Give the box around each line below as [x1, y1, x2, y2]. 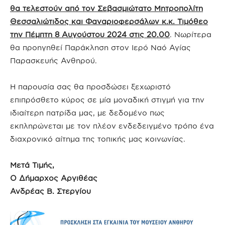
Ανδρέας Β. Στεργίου [10, 186, 91, 195]
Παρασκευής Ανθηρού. [10, 56, 97, 65]
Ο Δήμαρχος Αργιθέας [10, 173, 97, 182]
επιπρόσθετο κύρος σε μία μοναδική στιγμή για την [10, 95, 204, 104]
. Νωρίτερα [170, 30, 211, 39]
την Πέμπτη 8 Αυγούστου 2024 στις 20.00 [10, 30, 170, 39]
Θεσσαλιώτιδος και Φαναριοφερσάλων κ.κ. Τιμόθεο [10, 17, 208, 26]
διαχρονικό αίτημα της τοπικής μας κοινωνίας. [10, 134, 185, 143]
